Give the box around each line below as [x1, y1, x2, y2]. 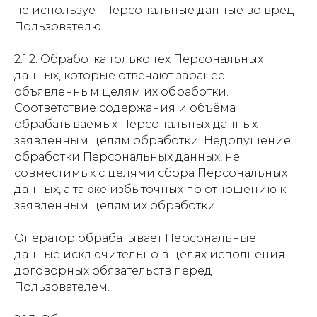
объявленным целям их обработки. [14, 85, 229, 98]
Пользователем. [14, 280, 110, 294]
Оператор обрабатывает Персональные [14, 231, 256, 245]
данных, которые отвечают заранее [14, 69, 225, 82]
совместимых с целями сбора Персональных [14, 166, 287, 180]
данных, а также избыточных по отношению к [14, 183, 286, 196]
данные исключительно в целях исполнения [14, 248, 285, 261]
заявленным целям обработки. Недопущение [14, 134, 291, 147]
